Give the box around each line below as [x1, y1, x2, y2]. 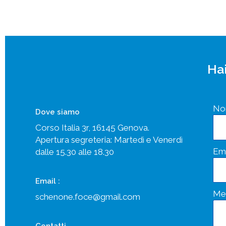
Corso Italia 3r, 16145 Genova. [35, 123, 149, 133]
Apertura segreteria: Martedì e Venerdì [35, 135, 183, 145]
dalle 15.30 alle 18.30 [35, 147, 114, 157]
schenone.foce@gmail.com [35, 192, 140, 202]
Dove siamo [35, 107, 80, 117]
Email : [35, 177, 60, 186]
